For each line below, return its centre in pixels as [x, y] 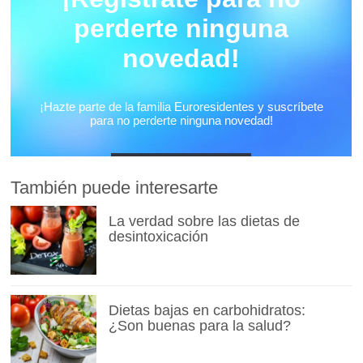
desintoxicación [158, 237]
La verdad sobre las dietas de [204, 222]
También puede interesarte [115, 188]
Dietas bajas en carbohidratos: [207, 311]
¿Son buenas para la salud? [199, 326]
